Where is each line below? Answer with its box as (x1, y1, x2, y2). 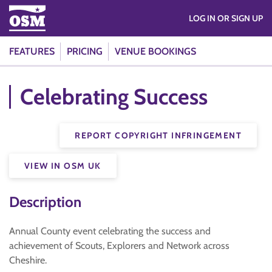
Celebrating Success (20, 83, 208, 110)
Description (9, 193, 81, 211)
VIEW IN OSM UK (24, 160, 101, 171)
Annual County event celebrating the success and (9, 225, 211, 237)
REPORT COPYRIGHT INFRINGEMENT (75, 130, 242, 141)
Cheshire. (9, 254, 47, 266)
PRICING (67, 46, 103, 57)
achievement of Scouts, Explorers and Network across (9, 240, 229, 251)
